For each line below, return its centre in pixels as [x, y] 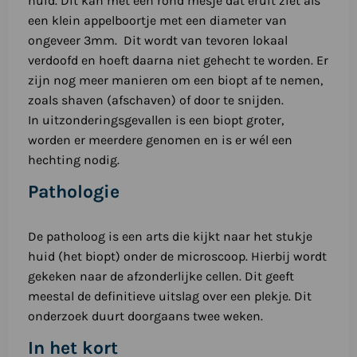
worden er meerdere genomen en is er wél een [160, 140]
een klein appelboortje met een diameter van [157, 21]
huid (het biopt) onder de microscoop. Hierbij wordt [177, 257]
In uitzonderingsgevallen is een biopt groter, [155, 120]
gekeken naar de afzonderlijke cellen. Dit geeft [161, 277]
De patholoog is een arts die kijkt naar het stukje [170, 237]
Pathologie [73, 192]
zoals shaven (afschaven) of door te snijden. [155, 100]
